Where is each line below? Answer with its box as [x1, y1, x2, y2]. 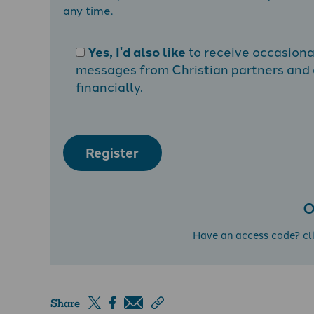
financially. [76, 76, 143, 95]
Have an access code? [193, 227, 303, 243]
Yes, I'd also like [88, 41, 186, 61]
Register [86, 143, 139, 163]
